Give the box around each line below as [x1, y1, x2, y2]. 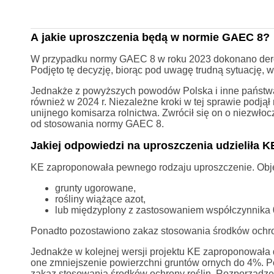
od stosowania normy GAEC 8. [30, 118, 164, 129]
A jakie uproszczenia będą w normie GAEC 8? [30, 31, 270, 43]
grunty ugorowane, [54, 182, 136, 193]
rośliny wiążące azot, [54, 193, 146, 204]
